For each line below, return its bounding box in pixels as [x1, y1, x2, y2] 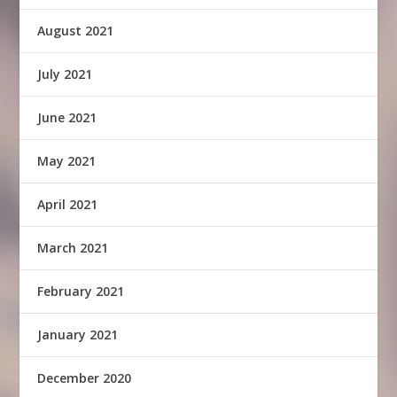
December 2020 [37, 370, 132, 387]
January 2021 [37, 326, 119, 344]
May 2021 [37, 152, 97, 170]
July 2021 [37, 66, 93, 83]
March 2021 [37, 239, 109, 257]
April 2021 [37, 196, 98, 214]
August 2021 [37, 22, 114, 40]
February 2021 [37, 283, 125, 300]
